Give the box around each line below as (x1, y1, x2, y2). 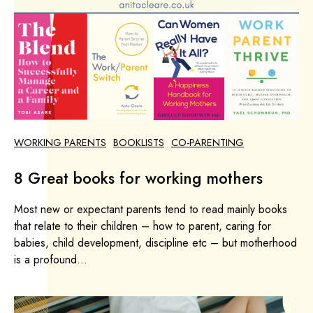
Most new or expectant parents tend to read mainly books (14, 201, 287, 218)
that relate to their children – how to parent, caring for (14, 218, 271, 235)
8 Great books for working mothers (14, 167, 263, 190)
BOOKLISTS (113, 136, 164, 150)
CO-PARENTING (171, 136, 244, 150)
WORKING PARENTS (14, 136, 106, 150)
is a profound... (14, 252, 87, 268)
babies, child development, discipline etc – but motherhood (14, 235, 297, 252)
